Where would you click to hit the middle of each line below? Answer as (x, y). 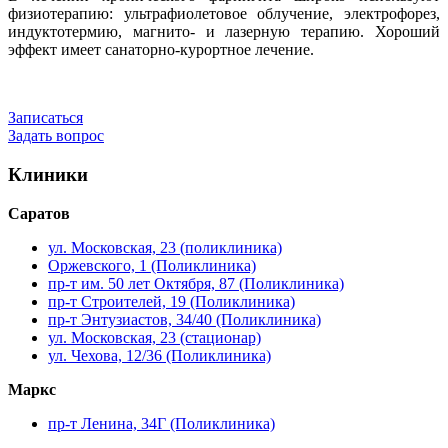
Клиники (48, 174)
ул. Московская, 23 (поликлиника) (165, 247)
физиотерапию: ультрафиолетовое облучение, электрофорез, (224, 14)
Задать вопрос (56, 136)
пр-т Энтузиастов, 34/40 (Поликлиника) (184, 319)
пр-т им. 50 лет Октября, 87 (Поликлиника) (196, 283)
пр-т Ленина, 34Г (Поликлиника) (161, 423)
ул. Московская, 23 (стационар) (154, 337)
